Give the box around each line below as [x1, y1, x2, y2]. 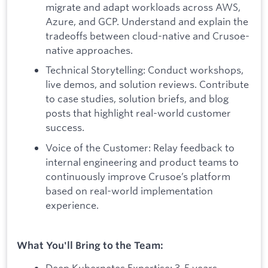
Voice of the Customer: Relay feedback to [45, 141, 234, 154]
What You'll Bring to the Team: [17, 239, 163, 252]
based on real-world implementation [45, 184, 213, 197]
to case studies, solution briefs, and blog [45, 92, 229, 105]
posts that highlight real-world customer [45, 106, 231, 120]
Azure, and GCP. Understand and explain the [45, 14, 248, 28]
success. [45, 121, 84, 134]
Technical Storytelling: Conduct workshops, [45, 63, 243, 77]
